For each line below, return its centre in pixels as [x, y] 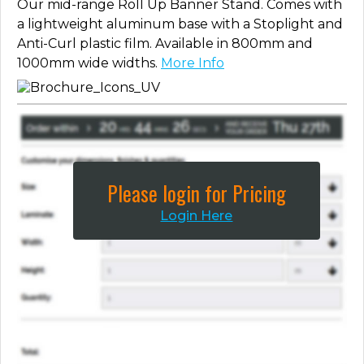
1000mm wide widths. [89, 63]
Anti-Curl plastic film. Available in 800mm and [165, 43]
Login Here [197, 215]
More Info [193, 63]
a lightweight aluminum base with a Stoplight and [180, 24]
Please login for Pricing [196, 193]
